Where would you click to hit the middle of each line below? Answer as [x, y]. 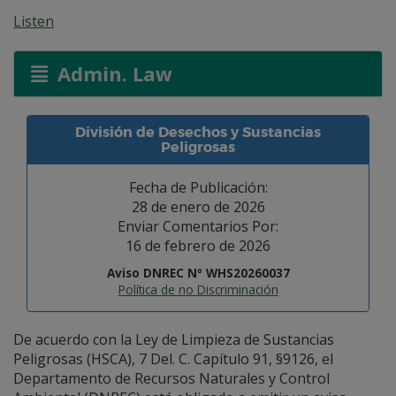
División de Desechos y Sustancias [198, 132]
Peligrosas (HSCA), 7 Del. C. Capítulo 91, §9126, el [173, 359]
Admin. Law [112, 73]
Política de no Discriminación [198, 289]
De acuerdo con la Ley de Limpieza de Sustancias [174, 339]
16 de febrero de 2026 [198, 246]
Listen [34, 21]
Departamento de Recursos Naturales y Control [171, 378]
